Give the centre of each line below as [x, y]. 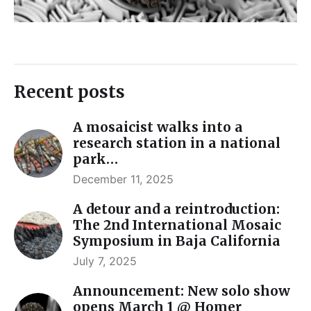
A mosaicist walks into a [158, 127]
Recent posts [69, 92]
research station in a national [177, 143]
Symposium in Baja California [177, 241]
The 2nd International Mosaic [177, 225]
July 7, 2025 [105, 261]
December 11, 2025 [123, 179]
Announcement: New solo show [182, 291]
